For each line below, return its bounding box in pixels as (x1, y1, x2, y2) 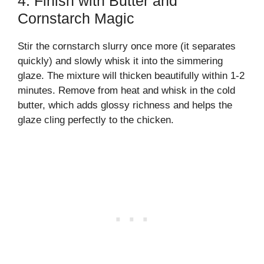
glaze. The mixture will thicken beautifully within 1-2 (18, 70, 245, 81)
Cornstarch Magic (18, 10, 134, 27)
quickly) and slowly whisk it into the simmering (18, 55, 223, 67)
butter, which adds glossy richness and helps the (18, 100, 232, 111)
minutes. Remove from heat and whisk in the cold (18, 85, 235, 96)
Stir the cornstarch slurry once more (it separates (18, 41, 236, 52)
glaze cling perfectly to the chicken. (18, 114, 174, 126)
